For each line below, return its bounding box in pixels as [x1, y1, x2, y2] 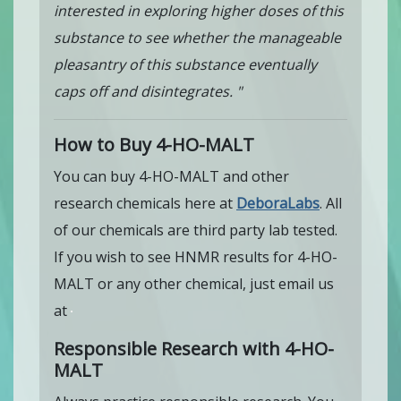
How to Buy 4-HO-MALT [54, 132, 254, 157]
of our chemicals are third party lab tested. [54, 219, 337, 240]
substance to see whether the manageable [54, 27, 341, 47]
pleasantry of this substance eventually [54, 54, 317, 74]
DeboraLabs [236, 192, 320, 213]
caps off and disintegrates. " [54, 81, 242, 101]
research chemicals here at [54, 192, 236, 213]
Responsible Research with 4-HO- [54, 336, 334, 361]
